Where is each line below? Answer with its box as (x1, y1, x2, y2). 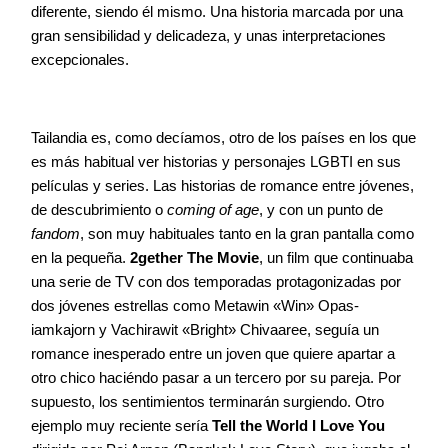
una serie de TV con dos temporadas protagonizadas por (31, 273, 401, 291)
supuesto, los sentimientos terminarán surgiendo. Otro (31, 393, 384, 411)
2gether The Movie (126, 249, 259, 267)
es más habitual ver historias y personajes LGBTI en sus (31, 153, 401, 171)
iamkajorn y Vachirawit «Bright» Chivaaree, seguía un (31, 321, 379, 339)
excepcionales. (31, 51, 133, 69)
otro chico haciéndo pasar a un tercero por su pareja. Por (31, 369, 401, 387)
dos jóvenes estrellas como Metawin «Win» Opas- (31, 297, 359, 315)
